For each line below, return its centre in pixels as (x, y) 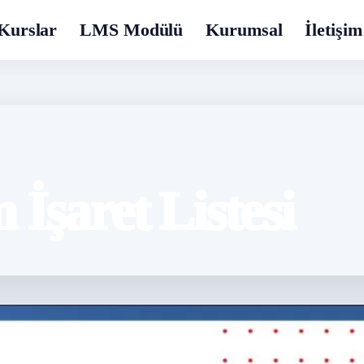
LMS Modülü (132, 30)
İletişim (334, 30)
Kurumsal (244, 30)
